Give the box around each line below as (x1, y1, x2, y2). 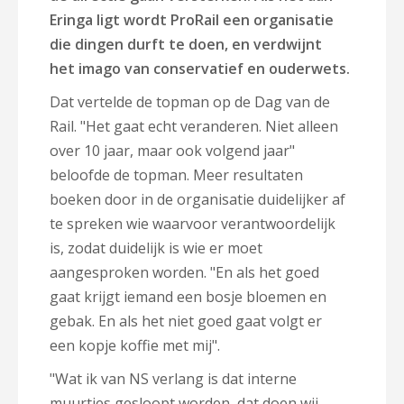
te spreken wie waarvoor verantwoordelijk (50, 214, 335, 234)
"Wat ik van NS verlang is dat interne (50, 369, 297, 389)
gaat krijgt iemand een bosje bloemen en (50, 287, 326, 307)
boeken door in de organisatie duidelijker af (50, 189, 345, 209)
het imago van (50, 59, 153, 78)
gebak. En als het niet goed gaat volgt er (50, 311, 322, 331)
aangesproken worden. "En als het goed (50, 262, 319, 282)
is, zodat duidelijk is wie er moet (50, 238, 262, 258)
